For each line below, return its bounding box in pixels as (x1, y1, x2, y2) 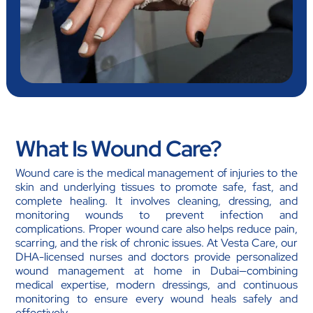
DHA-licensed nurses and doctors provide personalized (15, 249, 298, 265)
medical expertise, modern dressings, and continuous (15, 277, 298, 293)
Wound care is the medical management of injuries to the (15, 166, 298, 181)
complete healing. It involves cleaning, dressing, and (15, 194, 298, 209)
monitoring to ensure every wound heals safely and (15, 291, 298, 307)
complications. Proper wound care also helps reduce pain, (15, 221, 298, 237)
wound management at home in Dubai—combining (15, 263, 298, 279)
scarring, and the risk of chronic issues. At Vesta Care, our (15, 235, 298, 251)
